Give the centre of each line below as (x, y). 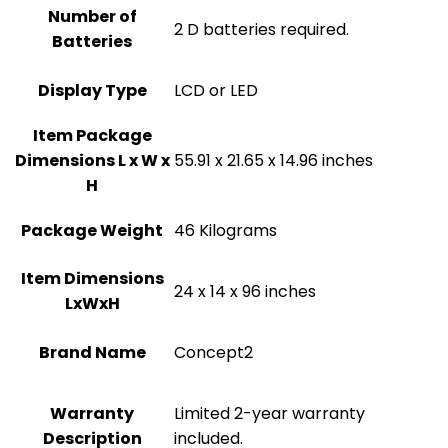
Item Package (92, 135)
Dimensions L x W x (92, 160)
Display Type (92, 90)
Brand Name (92, 352)
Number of (92, 16)
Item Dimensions (92, 278)
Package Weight (92, 230)
